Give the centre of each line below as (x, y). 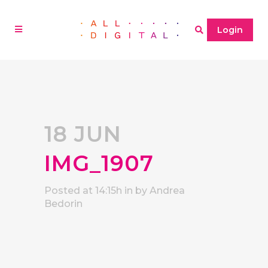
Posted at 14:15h (83, 191)
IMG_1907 (99, 163)
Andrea (167, 191)
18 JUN (83, 134)
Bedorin (63, 204)
